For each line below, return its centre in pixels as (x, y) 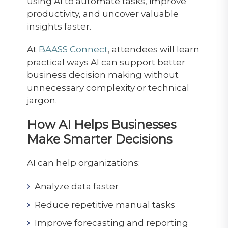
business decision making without (103, 75)
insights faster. (59, 26)
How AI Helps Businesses (101, 124)
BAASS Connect (73, 49)
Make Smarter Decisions (99, 139)
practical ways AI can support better (106, 62)
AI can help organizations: (83, 163)
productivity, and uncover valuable (103, 13)
